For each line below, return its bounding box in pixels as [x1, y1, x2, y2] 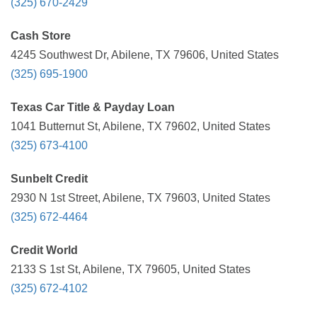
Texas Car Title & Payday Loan [11, 101, 175, 113]
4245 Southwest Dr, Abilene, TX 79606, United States [11, 49, 279, 61]
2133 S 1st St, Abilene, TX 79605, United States [11, 263, 250, 275]
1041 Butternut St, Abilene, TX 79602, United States [11, 120, 270, 132]
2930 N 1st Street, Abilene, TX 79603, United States [11, 192, 270, 204]
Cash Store [11, 30, 71, 42]
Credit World [11, 244, 78, 256]
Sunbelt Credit [11, 173, 88, 185]
